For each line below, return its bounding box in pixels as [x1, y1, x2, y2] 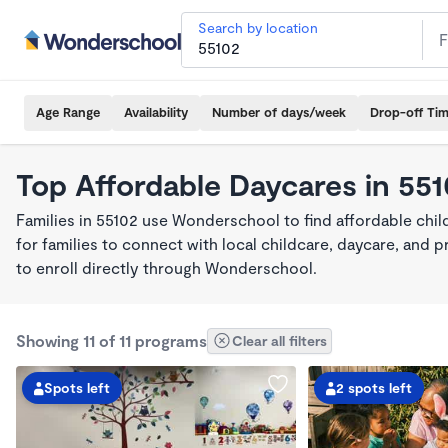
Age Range [36, 104, 100, 120]
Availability [124, 104, 188, 120]
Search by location [198, 19, 318, 36]
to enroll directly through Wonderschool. [16, 258, 317, 277]
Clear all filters [232, 332, 327, 349]
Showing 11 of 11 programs [16, 331, 207, 350]
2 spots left [336, 379, 412, 396]
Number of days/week [212, 104, 346, 120]
